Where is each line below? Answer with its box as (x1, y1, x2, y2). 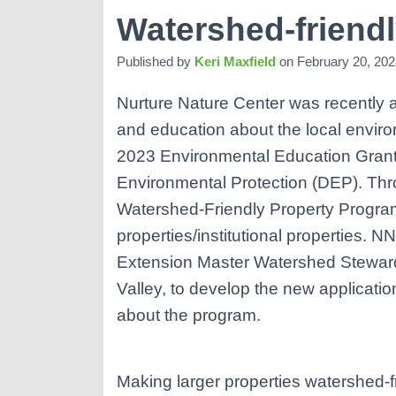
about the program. (116, 306, 261, 324)
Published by (116, 54, 194, 69)
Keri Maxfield (194, 54, 276, 69)
